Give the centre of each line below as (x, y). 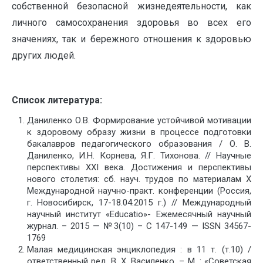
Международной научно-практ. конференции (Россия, (139, 191)
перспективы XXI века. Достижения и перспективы (139, 168)
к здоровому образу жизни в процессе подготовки (139, 132)
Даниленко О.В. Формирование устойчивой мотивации (139, 121)
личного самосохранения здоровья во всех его (131, 23)
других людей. (44, 56)
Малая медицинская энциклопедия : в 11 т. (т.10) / (139, 250)
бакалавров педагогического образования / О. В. (139, 144)
